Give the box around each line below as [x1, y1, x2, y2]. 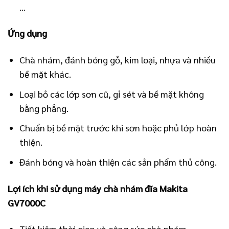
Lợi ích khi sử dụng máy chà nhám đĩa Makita [8, 182, 188, 194]
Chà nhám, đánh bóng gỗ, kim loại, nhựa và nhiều [19, 53, 216, 65]
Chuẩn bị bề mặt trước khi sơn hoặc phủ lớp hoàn [19, 122, 217, 134]
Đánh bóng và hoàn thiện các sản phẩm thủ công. [19, 156, 217, 168]
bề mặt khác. [19, 67, 72, 80]
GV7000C [8, 196, 45, 209]
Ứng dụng [8, 27, 47, 39]
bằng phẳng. [19, 102, 69, 114]
